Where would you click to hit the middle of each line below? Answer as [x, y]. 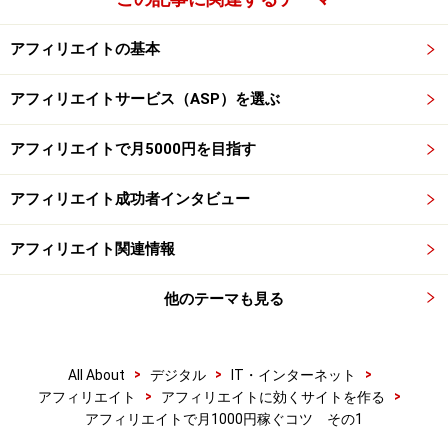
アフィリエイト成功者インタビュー [130, 198]
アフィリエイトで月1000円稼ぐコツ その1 [223, 418]
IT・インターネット [293, 374]
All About [96, 374]
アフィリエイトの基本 [85, 48]
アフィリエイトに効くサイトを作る [273, 396]
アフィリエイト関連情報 [92, 248]
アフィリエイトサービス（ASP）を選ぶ [145, 98]
